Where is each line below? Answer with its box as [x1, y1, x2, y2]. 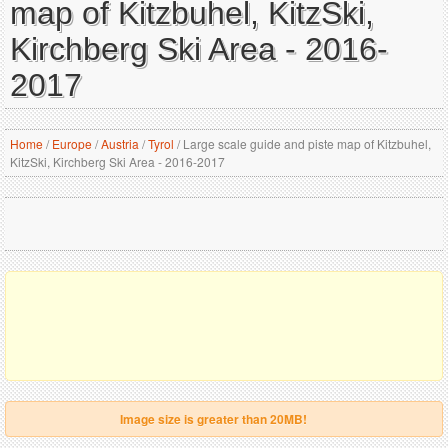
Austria [101, 135, 139, 152]
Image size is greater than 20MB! [120, 410, 307, 428]
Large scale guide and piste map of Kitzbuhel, [180, 135, 431, 152]
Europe [52, 135, 92, 152]
